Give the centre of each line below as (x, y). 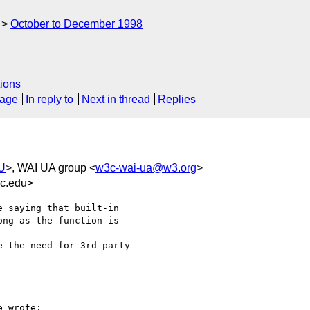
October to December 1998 (76, 24)
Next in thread (116, 100)
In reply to (50, 100)
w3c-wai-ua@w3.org (146, 167)
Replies (177, 100)
